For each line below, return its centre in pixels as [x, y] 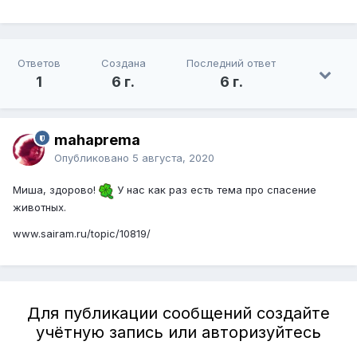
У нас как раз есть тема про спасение [215, 190]
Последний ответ [231, 63]
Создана [123, 63]
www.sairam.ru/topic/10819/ [86, 233]
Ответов [39, 63]
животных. [39, 207]
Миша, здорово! [56, 190]
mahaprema [97, 140]
